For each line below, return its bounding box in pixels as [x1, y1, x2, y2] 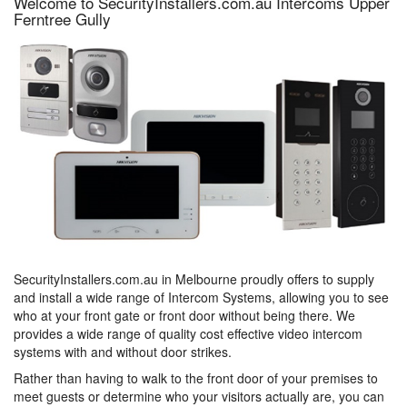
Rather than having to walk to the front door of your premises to [14, 369, 378, 387]
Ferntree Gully [14, 7, 111, 30]
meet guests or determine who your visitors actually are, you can [14, 387, 384, 405]
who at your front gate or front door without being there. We [14, 306, 355, 324]
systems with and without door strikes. [14, 342, 232, 361]
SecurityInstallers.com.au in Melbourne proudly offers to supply [14, 270, 374, 288]
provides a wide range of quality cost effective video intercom [14, 324, 362, 342]
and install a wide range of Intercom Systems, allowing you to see [14, 288, 389, 306]
